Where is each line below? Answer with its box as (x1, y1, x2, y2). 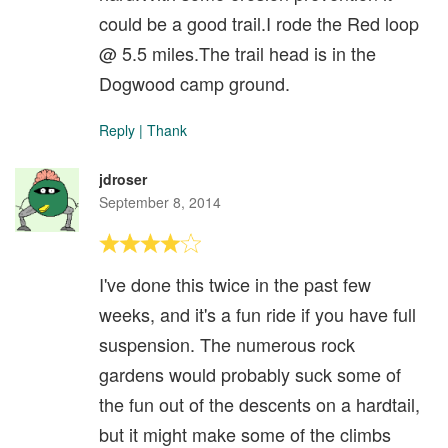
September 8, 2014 (99, 192, 221, 213)
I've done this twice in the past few (99, 271, 371, 298)
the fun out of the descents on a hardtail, (99, 391, 420, 418)
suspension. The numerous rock (99, 331, 355, 358)
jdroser (99, 169, 147, 190)
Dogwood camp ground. (99, 70, 290, 97)
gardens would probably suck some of (99, 361, 401, 388)
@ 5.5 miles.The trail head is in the (99, 40, 376, 67)
